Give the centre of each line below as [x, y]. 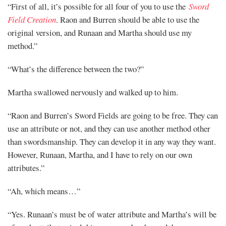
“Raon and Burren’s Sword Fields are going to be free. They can [113, 115]
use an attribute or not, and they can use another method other [109, 128]
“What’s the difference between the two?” [76, 69]
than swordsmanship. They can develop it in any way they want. [112, 141]
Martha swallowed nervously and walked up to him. [93, 92]
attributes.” [26, 167]
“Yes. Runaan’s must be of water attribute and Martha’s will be [112, 214]
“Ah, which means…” [44, 191]
